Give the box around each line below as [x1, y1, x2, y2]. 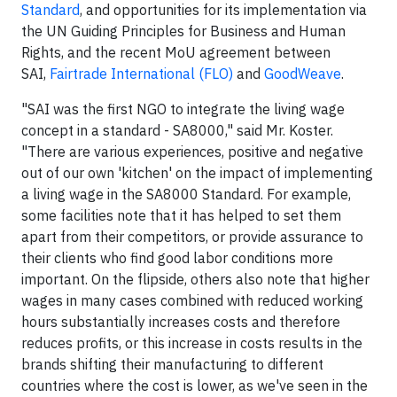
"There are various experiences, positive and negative [21, 143, 363, 160]
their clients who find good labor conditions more [21, 249, 333, 267]
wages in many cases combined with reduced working [21, 292, 363, 309]
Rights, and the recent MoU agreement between [21, 43, 331, 61]
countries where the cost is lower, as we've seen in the [21, 377, 368, 394]
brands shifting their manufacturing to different [21, 355, 323, 373]
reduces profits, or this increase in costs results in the [21, 334, 362, 352]
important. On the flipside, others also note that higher [21, 270, 370, 288]
